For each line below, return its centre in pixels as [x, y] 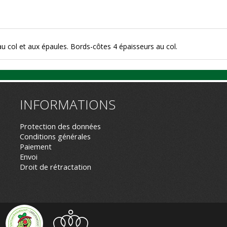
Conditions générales [55, 136]
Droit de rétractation [55, 167]
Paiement [36, 146]
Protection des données [60, 126]
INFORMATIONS [68, 104]
